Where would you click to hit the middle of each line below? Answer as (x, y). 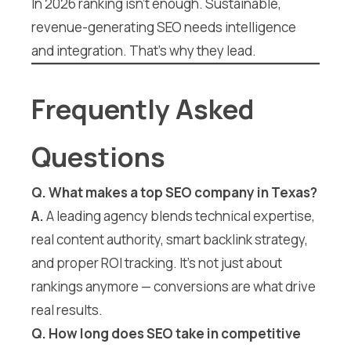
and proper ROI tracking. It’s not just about (157, 262)
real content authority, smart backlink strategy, (170, 239)
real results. (67, 309)
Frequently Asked (143, 109)
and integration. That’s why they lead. (144, 51)
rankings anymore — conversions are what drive (174, 286)
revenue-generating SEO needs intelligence (164, 27)
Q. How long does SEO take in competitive (166, 333)
